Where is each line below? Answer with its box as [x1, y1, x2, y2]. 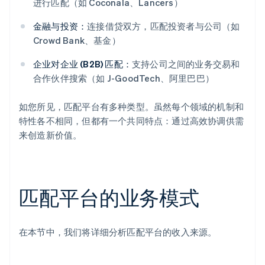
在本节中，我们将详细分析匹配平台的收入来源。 [19, 226, 217, 238]
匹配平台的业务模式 [19, 185, 200, 211]
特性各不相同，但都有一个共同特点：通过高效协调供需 [19, 115, 244, 127]
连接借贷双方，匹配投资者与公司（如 [87, 20, 240, 33]
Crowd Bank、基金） [33, 34, 121, 47]
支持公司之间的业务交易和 [132, 58, 240, 70]
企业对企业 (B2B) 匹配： [33, 58, 132, 70]
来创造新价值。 [19, 129, 82, 141]
